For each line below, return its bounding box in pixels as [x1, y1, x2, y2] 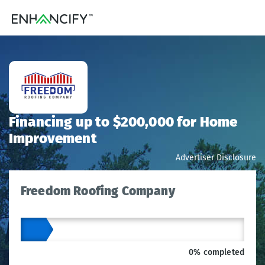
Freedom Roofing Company [21, 183, 175, 199]
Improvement [9, 130, 97, 147]
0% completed [189, 247, 244, 257]
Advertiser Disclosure [176, 153, 256, 163]
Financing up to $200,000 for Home [9, 114, 238, 130]
